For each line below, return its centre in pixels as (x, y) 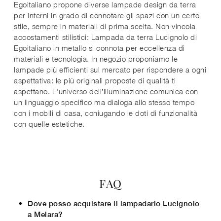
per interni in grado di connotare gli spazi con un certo (107, 15)
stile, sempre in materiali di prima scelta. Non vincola (105, 26)
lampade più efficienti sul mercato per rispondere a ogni (110, 69)
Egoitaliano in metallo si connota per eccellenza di (99, 48)
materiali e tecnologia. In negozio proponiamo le (96, 58)
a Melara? (45, 214)
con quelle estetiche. (49, 124)
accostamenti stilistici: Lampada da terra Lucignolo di (105, 37)
